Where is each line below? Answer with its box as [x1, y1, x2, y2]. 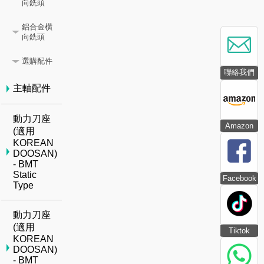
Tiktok [229, 226, 250, 235]
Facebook [222, 174, 256, 183]
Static [13, 170, 37, 180]
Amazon [225, 121, 253, 130]
